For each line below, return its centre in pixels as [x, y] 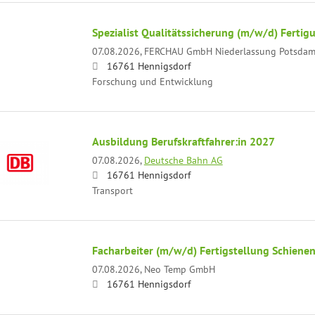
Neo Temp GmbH [179, 269]
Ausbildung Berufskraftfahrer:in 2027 [183, 141]
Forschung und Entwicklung [152, 81]
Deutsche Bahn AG [183, 160]
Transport [112, 190]
